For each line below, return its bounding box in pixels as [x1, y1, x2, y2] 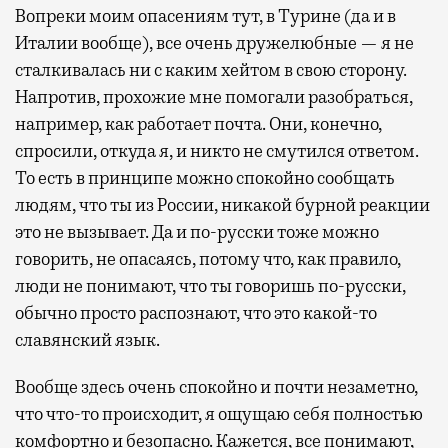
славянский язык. [15, 329, 160, 352]
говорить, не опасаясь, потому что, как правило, [15, 248, 401, 271]
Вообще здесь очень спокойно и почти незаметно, [15, 376, 418, 399]
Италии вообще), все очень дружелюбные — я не [15, 32, 414, 55]
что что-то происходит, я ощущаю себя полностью [15, 403, 423, 426]
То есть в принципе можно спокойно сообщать [15, 167, 395, 190]
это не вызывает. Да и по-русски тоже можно [15, 221, 379, 244]
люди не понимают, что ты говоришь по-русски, [15, 275, 406, 298]
